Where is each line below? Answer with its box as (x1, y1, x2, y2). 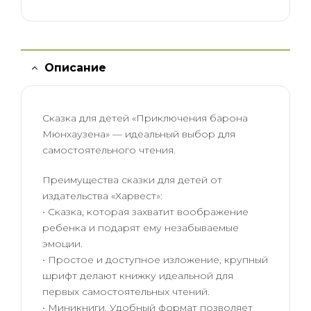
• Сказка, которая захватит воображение (42, 205, 249, 218)
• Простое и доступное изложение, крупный (42, 253, 268, 266)
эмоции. (42, 237, 83, 250)
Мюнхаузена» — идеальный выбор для (42, 128, 235, 141)
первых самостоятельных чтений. (42, 285, 210, 298)
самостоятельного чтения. (42, 144, 176, 157)
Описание (44, 61, 106, 75)
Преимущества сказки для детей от (42, 174, 222, 186)
